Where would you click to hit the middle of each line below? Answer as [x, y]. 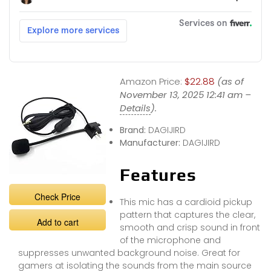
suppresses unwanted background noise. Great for [129, 253]
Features [158, 175]
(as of [230, 82]
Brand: [134, 130]
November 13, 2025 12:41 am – [185, 95]
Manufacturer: [151, 143]
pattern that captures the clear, [187, 215]
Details [135, 108]
